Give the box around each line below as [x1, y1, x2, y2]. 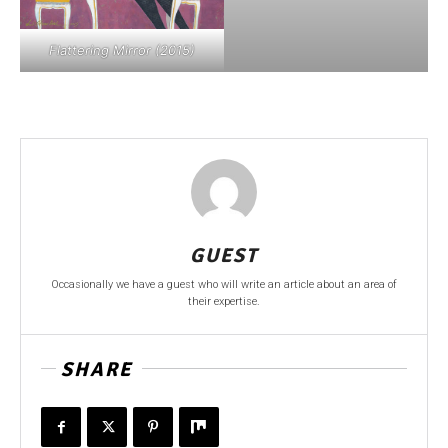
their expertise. [188, 295, 260, 309]
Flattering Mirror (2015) [49, 42, 195, 59]
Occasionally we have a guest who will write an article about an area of [51, 278, 397, 292]
